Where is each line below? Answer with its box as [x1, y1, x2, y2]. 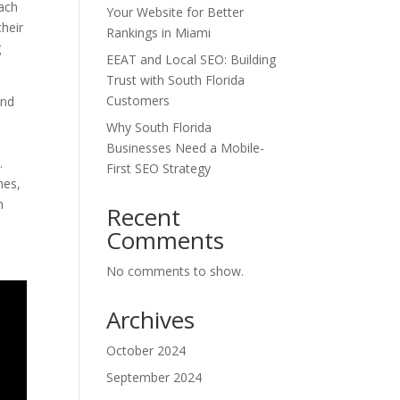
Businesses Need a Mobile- [106, 139, 265, 156]
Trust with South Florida [106, 71, 246, 88]
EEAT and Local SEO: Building [106, 51, 277, 68]
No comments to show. [106, 262, 245, 279]
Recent [106, 201, 181, 233]
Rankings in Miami [106, 24, 212, 41]
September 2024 [106, 369, 203, 386]
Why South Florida [106, 119, 212, 136]
